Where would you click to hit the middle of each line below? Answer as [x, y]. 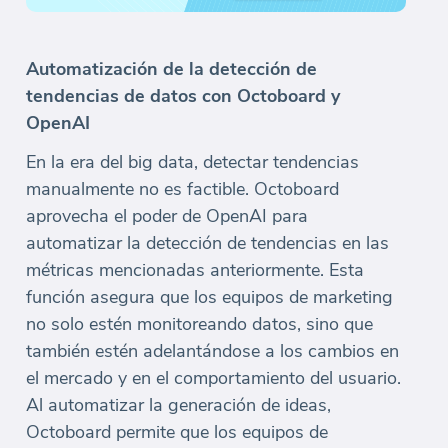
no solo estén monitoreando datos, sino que [199, 323]
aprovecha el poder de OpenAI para [167, 215]
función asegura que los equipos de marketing [209, 296]
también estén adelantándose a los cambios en [212, 350]
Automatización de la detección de [171, 68]
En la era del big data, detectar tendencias [192, 161]
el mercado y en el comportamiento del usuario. [213, 377]
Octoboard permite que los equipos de [177, 431]
